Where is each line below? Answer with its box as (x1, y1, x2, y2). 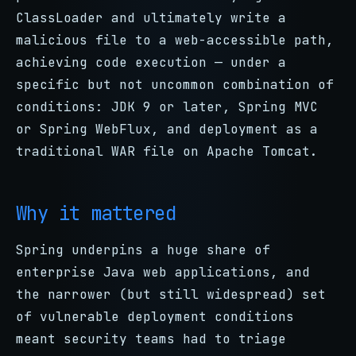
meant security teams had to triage (16, 331, 286, 347)
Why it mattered (16, 201, 176, 226)
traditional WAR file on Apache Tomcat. (16, 143, 318, 160)
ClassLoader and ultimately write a (16, 10, 286, 26)
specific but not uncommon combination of (16, 76, 334, 93)
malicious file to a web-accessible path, (16, 32, 334, 48)
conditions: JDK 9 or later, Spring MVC (16, 99, 318, 115)
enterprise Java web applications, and (16, 264, 310, 281)
